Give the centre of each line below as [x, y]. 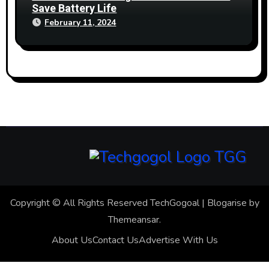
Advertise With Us [178, 240]
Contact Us [115, 240]
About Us [72, 240]
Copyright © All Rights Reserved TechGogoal [104, 203]
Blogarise [227, 203]
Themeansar [134, 220]
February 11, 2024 [80, 23]
